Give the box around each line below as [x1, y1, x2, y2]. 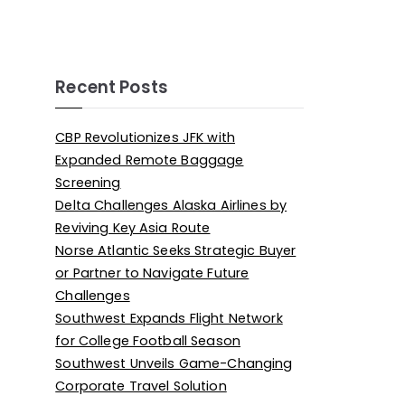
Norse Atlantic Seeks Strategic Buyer [55, 241, 297, 260]
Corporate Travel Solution [55, 377, 227, 396]
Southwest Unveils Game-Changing [55, 354, 293, 373]
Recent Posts [55, 76, 168, 99]
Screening [55, 174, 121, 193]
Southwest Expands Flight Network [55, 309, 283, 328]
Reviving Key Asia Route [55, 219, 211, 238]
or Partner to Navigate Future [55, 264, 250, 283]
